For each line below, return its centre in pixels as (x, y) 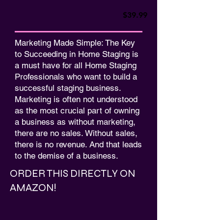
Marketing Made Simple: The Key (75, 43)
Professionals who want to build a (76, 77)
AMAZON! (34, 188)
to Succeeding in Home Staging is (77, 54)
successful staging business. (68, 88)
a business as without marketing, (75, 122)
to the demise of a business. (67, 156)
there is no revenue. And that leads (78, 144)
